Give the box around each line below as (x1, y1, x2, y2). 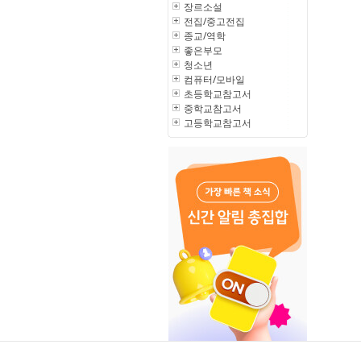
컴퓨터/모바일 (184, 73, 245, 86)
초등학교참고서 (184, 87, 251, 101)
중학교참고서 (184, 102, 242, 115)
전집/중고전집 (184, 15, 245, 28)
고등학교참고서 (184, 116, 251, 130)
